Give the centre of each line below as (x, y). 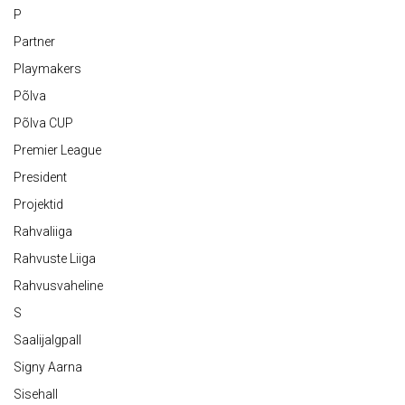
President (40, 178)
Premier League (57, 151)
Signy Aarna (48, 367)
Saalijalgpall (47, 340)
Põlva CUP (43, 123)
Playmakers (47, 69)
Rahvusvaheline (58, 286)
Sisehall (36, 395)
